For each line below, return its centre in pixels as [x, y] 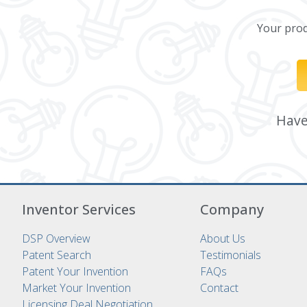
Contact [219, 288]
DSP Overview [56, 238]
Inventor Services [79, 209]
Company [232, 209]
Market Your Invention [76, 288]
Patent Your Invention [75, 271]
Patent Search [57, 255]
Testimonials [231, 255]
